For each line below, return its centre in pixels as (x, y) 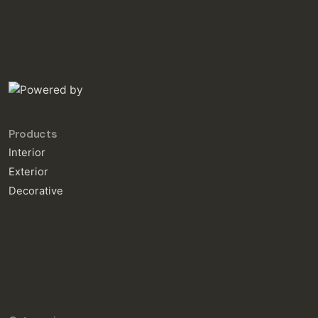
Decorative (36, 191)
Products (33, 134)
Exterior (28, 171)
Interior (27, 152)
